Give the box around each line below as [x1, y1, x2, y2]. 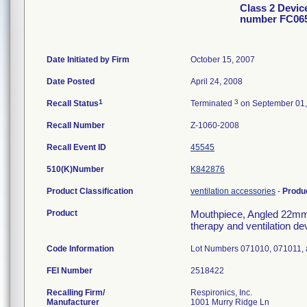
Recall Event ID [47, 143, 106, 152]
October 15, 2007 [191, 55, 255, 64]
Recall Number [47, 121, 105, 130]
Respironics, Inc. [191, 288, 252, 297]
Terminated [191, 99, 234, 108]
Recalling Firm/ [47, 288, 105, 297]
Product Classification [47, 186, 133, 196]
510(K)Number [47, 164, 104, 174]
